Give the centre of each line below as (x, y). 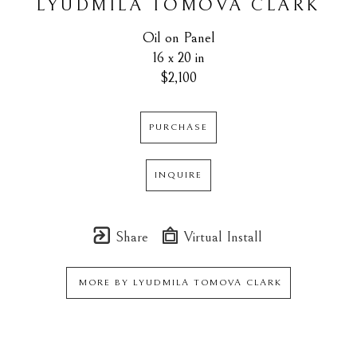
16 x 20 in (178, 58)
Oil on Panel (178, 38)
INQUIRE (178, 175)
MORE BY (104, 283)
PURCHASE (178, 127)
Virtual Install (221, 237)
